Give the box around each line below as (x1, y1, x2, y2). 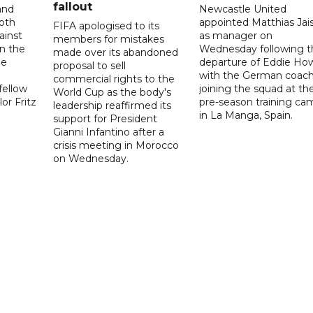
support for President (53, 112, 158, 125)
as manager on (198, 29, 272, 42)
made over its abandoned (53, 45, 179, 59)
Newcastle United (198, 2, 286, 15)
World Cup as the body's (53, 85, 172, 99)
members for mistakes (53, 32, 165, 45)
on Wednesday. (53, 152, 129, 165)
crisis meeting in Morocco (53, 138, 180, 152)
